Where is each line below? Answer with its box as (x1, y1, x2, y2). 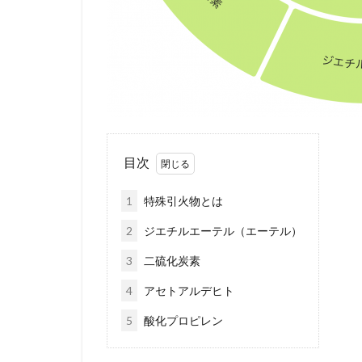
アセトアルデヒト (141, 284, 234, 297)
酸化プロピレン (141, 314, 223, 327)
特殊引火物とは (141, 194, 223, 208)
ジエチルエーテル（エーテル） (141, 224, 302, 238)
